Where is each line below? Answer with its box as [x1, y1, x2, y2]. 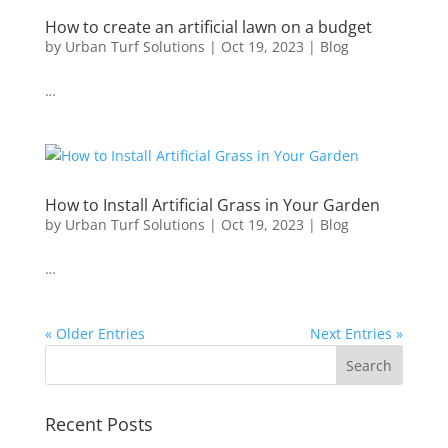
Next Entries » [310, 324, 404, 343]
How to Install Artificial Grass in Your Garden [44, 194, 380, 216]
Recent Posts [44, 412, 153, 436]
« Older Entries [44, 324, 145, 343]
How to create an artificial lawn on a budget [44, 16, 372, 38]
